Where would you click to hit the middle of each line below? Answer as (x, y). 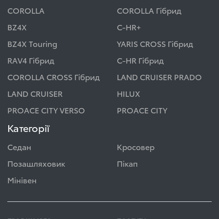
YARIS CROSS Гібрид (155, 43)
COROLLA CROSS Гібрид (54, 77)
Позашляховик (36, 163)
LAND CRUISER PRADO (159, 77)
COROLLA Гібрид (149, 10)
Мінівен (22, 180)
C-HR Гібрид (140, 60)
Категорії (28, 128)
